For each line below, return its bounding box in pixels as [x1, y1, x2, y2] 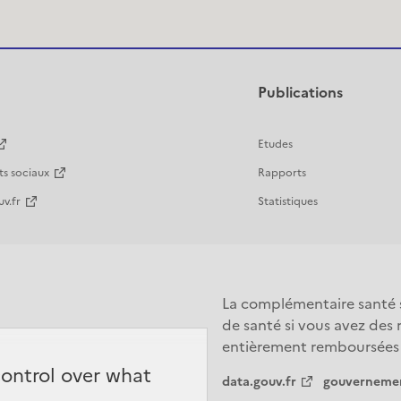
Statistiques [258, 193, 319, 210]
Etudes [258, 136, 294, 153]
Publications [258, 81, 344, 104]
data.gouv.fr [222, 371, 296, 391]
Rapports [258, 165, 307, 182]
